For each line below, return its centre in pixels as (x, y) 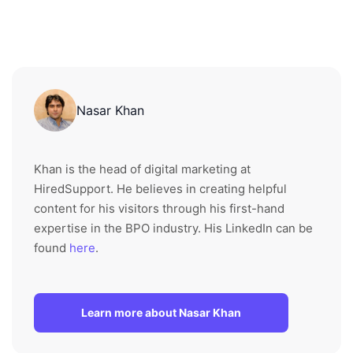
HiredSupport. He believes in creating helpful (160, 189)
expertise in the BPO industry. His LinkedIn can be (173, 228)
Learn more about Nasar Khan (161, 312)
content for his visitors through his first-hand (159, 208)
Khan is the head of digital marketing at (142, 169)
